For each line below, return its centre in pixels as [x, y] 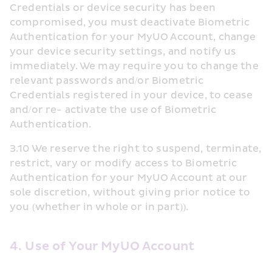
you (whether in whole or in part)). [99, 207]
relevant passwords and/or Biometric [107, 81]
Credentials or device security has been [113, 8]
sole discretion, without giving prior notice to [130, 192]
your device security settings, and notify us [123, 52]
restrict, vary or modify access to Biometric [124, 163]
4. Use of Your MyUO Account [102, 246]
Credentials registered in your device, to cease [131, 95]
